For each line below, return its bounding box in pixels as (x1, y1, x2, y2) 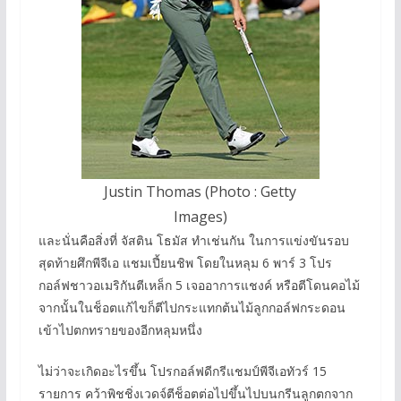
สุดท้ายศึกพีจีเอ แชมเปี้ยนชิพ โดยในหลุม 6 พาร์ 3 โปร (38, 253, 332, 271)
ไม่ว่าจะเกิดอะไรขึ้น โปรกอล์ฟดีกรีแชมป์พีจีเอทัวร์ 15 (38, 362, 327, 380)
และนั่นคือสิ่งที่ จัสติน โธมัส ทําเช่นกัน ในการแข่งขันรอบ (38, 231, 349, 249)
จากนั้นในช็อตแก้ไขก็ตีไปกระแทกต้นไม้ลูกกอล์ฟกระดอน (38, 298, 346, 316)
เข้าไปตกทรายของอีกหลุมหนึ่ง (38, 320, 202, 338)
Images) (173, 206, 227, 226)
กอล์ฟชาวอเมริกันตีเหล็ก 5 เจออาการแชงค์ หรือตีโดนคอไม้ (38, 276, 360, 294)
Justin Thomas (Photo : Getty (104, 181, 297, 201)
